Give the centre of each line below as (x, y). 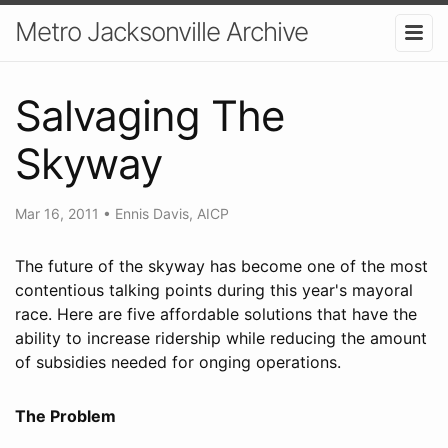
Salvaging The (149, 115)
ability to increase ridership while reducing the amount (221, 337)
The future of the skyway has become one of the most (221, 265)
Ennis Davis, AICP (172, 213)
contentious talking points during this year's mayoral (214, 289)
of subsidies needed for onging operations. (178, 361)
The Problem (65, 415)
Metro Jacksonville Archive (161, 31)
